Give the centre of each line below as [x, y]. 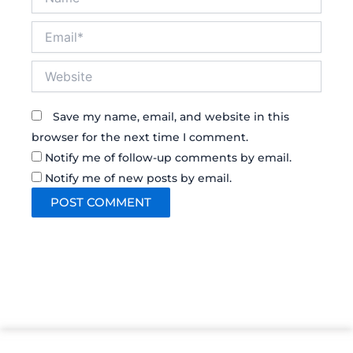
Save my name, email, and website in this [171, 116]
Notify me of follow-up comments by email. [168, 157]
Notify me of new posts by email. [138, 178]
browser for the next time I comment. [140, 137]
